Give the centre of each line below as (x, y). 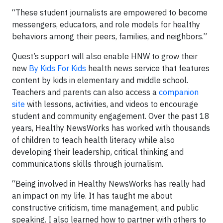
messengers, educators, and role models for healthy (106, 24)
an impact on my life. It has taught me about (92, 196)
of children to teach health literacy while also (93, 140)
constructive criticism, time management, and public (105, 208)
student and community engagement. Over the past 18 (111, 116)
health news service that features (148, 68)
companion (179, 92)
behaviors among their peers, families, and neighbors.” (110, 36)
